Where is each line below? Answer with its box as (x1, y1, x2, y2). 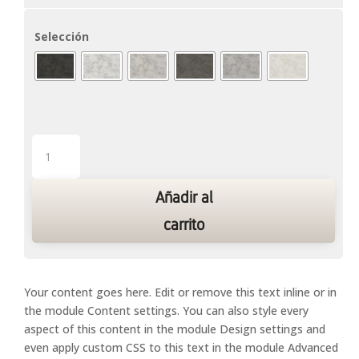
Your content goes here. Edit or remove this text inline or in (24, 284, 337, 300)
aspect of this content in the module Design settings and (24, 321, 325, 337)
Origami (31, 135, 73, 151)
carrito (163, 215, 204, 233)
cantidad (31, 171, 76, 188)
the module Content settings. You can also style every (24, 302, 309, 318)
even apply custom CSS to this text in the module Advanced (24, 339, 338, 355)
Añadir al (155, 188, 212, 206)
